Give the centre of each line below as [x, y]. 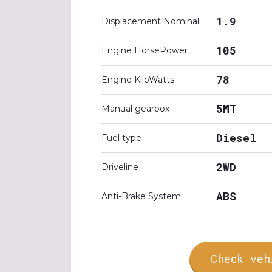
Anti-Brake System [141, 196]
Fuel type [121, 138]
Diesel [236, 138]
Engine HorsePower [144, 50]
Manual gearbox [135, 109]
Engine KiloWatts [138, 80]
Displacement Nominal [150, 21]
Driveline [120, 167]
